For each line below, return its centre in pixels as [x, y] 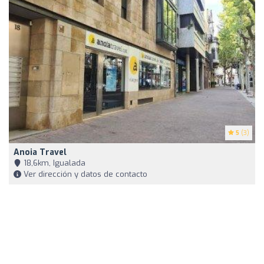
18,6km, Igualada [53, 163]
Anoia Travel [40, 153]
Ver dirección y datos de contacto [84, 174]
